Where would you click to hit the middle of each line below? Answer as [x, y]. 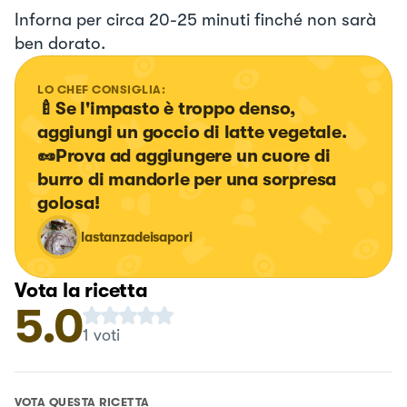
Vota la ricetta [81, 290]
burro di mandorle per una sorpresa [189, 179]
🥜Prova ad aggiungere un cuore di [186, 155]
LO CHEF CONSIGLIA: [102, 89]
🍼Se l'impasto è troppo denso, [169, 108]
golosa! [69, 203]
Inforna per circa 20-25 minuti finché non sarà [195, 20]
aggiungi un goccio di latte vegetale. [192, 132]
